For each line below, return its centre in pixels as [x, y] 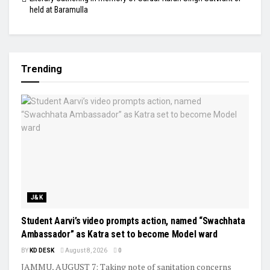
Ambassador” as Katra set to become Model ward [119, 234]
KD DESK [42, 250]
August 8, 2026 [86, 250]
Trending [42, 69]
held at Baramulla [59, 9]
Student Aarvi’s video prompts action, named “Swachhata [133, 221]
